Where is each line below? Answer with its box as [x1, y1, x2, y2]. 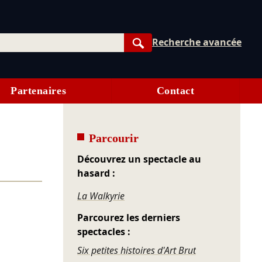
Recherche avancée [152, 35, 242, 49]
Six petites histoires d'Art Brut [77, 244, 196, 257]
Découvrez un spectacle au [77, 153, 202, 166]
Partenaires [11, 85, 67, 97]
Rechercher [137, 49, 191, 62]
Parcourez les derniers [77, 211, 181, 225]
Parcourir [89, 132, 139, 145]
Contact [156, 85, 195, 97]
